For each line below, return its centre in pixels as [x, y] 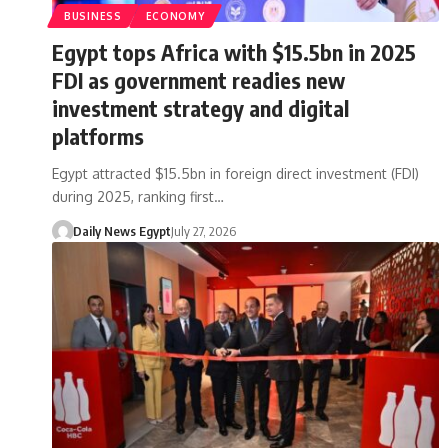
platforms [98, 135]
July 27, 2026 [203, 230]
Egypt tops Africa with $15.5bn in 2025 [234, 51]
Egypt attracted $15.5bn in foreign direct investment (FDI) [235, 173]
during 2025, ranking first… [138, 196]
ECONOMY [175, 15]
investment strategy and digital [200, 107]
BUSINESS [93, 15]
